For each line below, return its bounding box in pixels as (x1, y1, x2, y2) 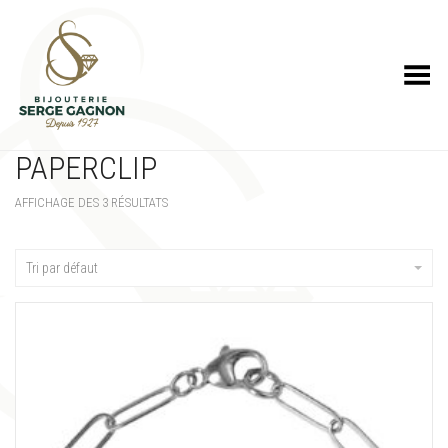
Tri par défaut (26, 260, 98, 276)
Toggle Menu (351, 60, 433, 76)
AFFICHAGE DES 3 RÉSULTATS (15, 195, 168, 210)
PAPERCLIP (15, 149, 157, 187)
